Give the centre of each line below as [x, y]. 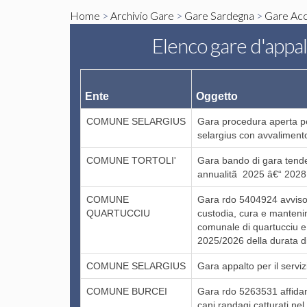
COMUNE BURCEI [127, 291]
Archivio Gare [142, 15]
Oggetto [217, 96]
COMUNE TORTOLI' [132, 160]
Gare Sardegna [219, 15]
